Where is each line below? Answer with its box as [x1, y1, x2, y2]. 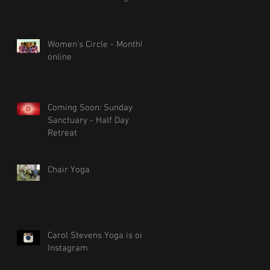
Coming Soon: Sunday [48, 102, 133, 113]
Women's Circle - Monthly [48, 39, 147, 50]
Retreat [48, 128, 77, 139]
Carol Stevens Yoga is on [48, 230, 145, 241]
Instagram [48, 243, 88, 254]
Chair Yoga [48, 165, 90, 175]
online [48, 52, 72, 63]
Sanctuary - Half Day [48, 115, 129, 126]
